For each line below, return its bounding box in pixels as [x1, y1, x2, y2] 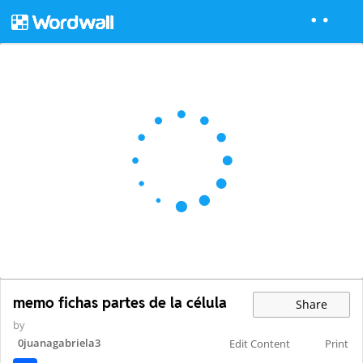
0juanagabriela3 [18, 335, 100, 351]
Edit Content [229, 336, 291, 352]
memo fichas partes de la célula [13, 293, 227, 313]
